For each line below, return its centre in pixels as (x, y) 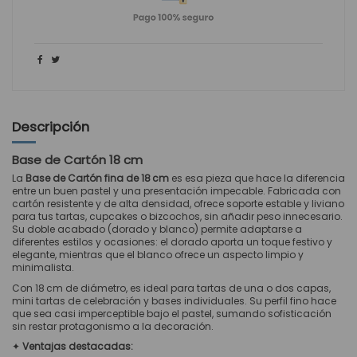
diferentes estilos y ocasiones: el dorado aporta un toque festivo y (172, 242)
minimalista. (43, 268)
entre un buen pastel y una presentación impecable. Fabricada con (177, 191)
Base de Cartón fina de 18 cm (97, 178)
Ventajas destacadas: (78, 347)
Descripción (51, 127)
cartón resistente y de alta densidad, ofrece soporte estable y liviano (178, 204)
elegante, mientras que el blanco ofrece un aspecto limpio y (158, 255)
